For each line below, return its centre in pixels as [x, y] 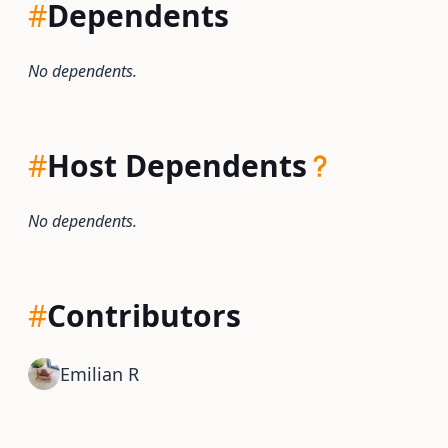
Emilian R [99, 374]
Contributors [144, 315]
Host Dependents [177, 165]
